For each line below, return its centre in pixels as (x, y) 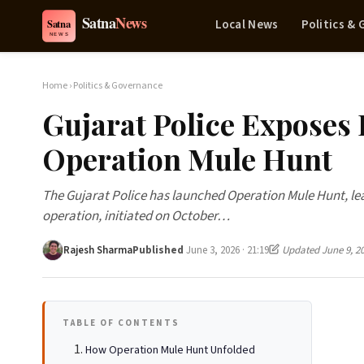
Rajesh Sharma (98, 250)
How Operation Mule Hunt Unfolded (170, 350)
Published (159, 250)
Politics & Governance (118, 86)
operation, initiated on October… (136, 216)
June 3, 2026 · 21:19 (227, 250)
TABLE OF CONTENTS (121, 323)
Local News (247, 24)
